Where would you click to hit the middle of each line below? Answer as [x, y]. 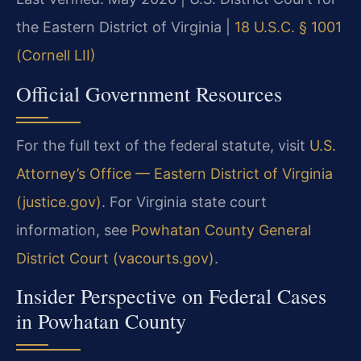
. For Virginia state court [184, 201]
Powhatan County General [221, 230]
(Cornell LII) [56, 56]
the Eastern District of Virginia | [125, 27]
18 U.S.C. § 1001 [288, 27]
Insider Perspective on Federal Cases [171, 295]
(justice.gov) [59, 201]
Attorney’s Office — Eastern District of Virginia [174, 173]
